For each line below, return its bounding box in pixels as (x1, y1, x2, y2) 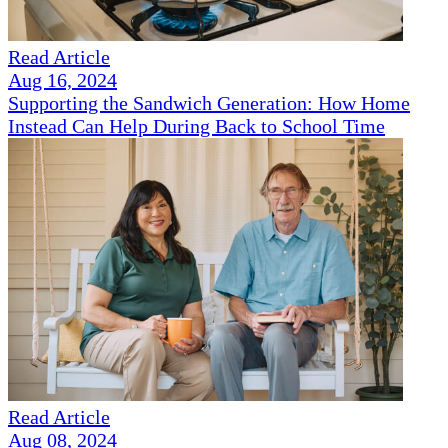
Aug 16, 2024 (8, 69, 117, 92)
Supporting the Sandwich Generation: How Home (8, 92, 410, 115)
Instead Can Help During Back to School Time (8, 115, 385, 138)
